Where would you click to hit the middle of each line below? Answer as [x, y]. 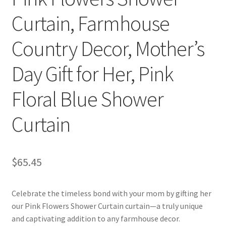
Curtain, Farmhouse [90, 23]
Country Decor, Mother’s [108, 48]
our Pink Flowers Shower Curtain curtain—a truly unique [107, 206]
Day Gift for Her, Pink [92, 73]
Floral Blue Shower [87, 99]
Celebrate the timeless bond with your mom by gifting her [111, 193]
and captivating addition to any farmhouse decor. [96, 218]
